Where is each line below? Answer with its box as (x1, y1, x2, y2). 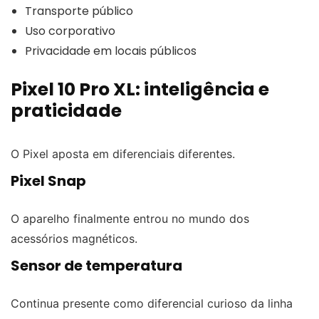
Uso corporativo (25, 22, 115, 39)
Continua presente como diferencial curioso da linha (11, 296, 293, 310)
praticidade (11, 98, 122, 123)
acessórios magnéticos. (11, 231, 137, 246)
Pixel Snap (11, 170, 86, 191)
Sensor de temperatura (11, 255, 182, 276)
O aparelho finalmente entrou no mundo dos (11, 211, 249, 226)
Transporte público (25, 2, 133, 19)
